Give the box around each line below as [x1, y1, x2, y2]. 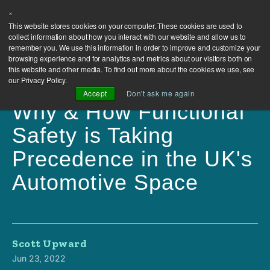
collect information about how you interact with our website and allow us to [8, 31, 246, 42]
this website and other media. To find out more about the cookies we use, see [8, 64, 255, 74]
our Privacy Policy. [8, 75, 67, 85]
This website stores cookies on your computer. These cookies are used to [8, 20, 242, 31]
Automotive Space [12, 170, 199, 195]
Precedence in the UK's [12, 146, 253, 171]
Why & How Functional [12, 99, 245, 124]
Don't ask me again [126, 88, 195, 98]
